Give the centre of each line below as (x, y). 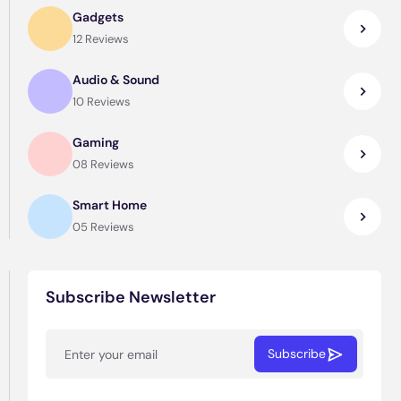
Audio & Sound (116, 80)
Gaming (96, 142)
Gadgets (98, 17)
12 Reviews (101, 39)
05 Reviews (104, 227)
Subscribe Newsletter (131, 297)
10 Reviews (102, 102)
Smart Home (110, 205)
